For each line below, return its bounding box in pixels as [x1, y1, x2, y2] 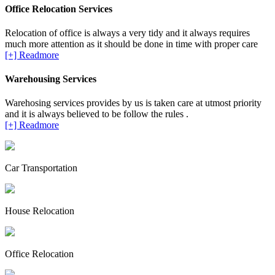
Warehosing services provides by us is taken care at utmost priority [5, 98, 261, 109]
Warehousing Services [5, 74, 96, 85]
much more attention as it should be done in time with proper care [5, 38, 258, 49]
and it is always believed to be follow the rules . [5, 109, 188, 120]
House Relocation [5, 206, 74, 217]
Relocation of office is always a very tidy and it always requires [5, 27, 250, 38]
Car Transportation [5, 163, 77, 174]
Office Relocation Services [5, 3, 112, 14]
